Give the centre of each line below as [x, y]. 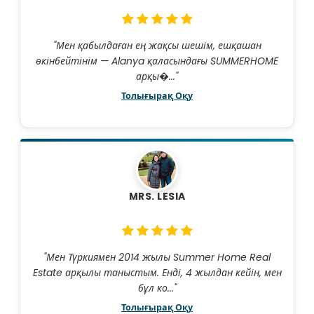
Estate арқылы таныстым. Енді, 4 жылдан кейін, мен [157, 273]
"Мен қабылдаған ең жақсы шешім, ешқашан [157, 46]
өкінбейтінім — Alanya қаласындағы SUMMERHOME [157, 61]
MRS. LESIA [157, 197]
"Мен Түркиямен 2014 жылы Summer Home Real [157, 258]
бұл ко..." [157, 288]
